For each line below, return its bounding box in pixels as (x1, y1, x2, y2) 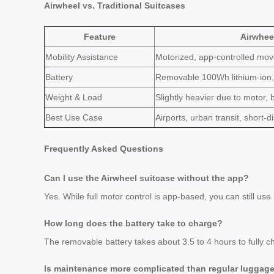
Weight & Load (45, 92, 102, 102)
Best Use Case (45, 112, 103, 122)
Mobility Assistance (45, 51, 118, 62)
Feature (83, 31, 116, 42)
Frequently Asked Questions (44, 143, 163, 154)
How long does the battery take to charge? (44, 218, 223, 229)
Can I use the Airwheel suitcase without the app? (44, 173, 249, 183)
